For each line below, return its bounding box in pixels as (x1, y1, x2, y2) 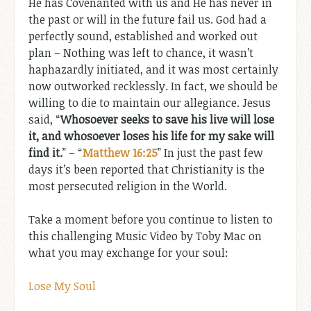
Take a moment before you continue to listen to (28, 211, 273, 227)
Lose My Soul (28, 278, 96, 294)
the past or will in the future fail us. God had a (28, 11, 267, 27)
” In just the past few (158, 144, 263, 160)
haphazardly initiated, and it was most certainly (28, 61, 278, 77)
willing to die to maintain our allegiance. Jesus (28, 94, 271, 110)
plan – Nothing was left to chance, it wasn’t (28, 44, 253, 60)
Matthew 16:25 (83, 144, 158, 160)
